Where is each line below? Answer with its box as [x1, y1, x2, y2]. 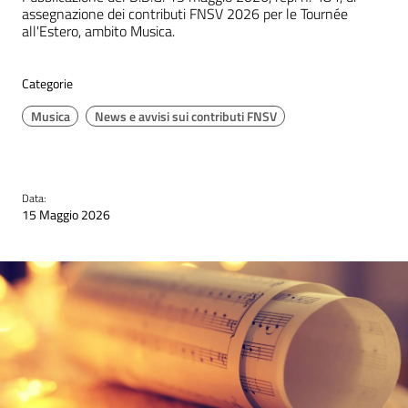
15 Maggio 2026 [22, 205, 110, 226]
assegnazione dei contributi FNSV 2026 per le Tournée [22, 3, 348, 25]
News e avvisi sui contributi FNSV [94, 106, 277, 127]
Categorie [22, 74, 73, 94]
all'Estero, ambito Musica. [22, 20, 175, 42]
